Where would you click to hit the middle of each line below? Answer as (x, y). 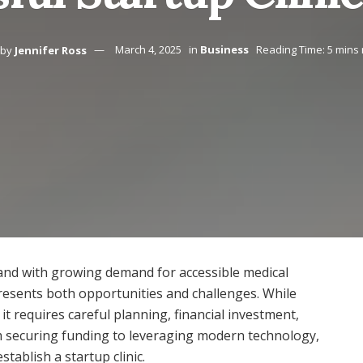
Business (224, 50)
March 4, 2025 (148, 50)
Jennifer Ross (51, 50)
